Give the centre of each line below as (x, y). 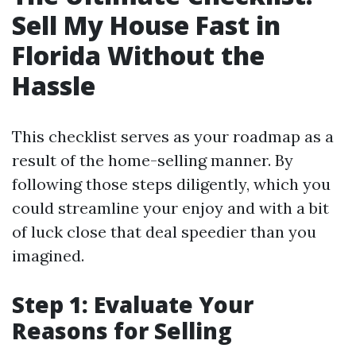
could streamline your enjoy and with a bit (170, 208)
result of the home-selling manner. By (153, 160)
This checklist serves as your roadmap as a (173, 136)
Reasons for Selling (122, 331)
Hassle (54, 85)
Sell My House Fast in (146, 25)
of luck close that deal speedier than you (164, 232)
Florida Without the (138, 55)
